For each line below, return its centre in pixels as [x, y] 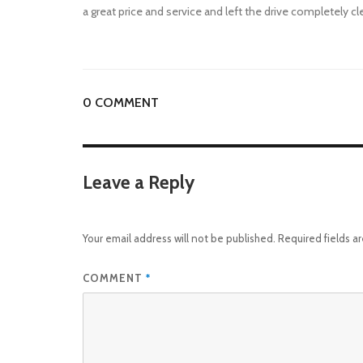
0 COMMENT [121, 102]
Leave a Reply [139, 182]
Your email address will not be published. [179, 238]
